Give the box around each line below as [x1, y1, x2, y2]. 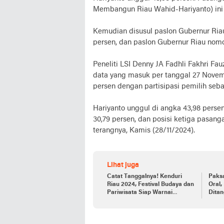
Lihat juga [107, 161, 139, 169]
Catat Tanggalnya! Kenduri [107, 173, 182, 179]
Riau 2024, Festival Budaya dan [107, 181, 194, 187]
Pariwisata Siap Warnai [107, 189, 172, 195]
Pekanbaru [107, 197, 138, 203]
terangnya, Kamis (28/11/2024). [93, 126, 195, 134]
